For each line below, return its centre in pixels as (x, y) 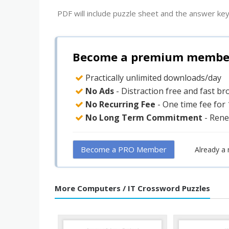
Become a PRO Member (124, 149)
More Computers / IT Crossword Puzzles (132, 188)
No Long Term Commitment (144, 117)
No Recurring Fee (120, 104)
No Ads (100, 91)
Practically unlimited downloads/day (152, 77)
